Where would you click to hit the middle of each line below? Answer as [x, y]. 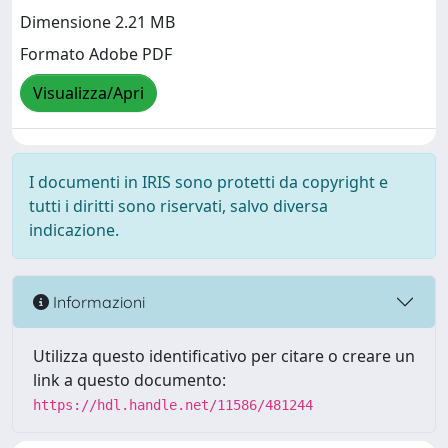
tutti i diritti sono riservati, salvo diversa [178, 206]
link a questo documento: [129, 380]
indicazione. [74, 230]
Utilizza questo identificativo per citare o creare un [224, 356]
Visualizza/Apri [88, 93]
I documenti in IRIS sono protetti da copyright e [208, 182]
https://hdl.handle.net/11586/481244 [173, 405]
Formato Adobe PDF [96, 54]
